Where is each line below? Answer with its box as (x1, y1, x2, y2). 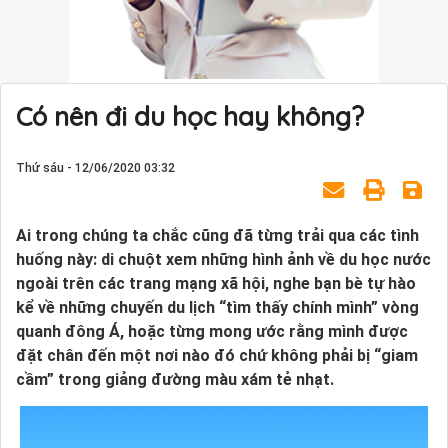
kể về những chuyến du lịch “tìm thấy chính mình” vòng (16, 297, 419, 317)
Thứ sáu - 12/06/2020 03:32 (16, 160, 175, 175)
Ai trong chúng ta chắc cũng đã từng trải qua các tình (16, 225, 419, 245)
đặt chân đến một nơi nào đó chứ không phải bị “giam (16, 345, 418, 365)
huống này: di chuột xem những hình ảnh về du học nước (16, 249, 431, 269)
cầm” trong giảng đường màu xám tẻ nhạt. (16, 369, 334, 389)
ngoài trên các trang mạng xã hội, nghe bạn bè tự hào (16, 273, 416, 293)
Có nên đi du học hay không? (16, 99, 364, 133)
